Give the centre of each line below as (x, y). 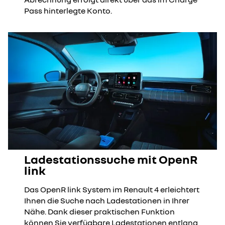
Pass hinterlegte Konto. (68, 11)
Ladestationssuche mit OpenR (111, 159)
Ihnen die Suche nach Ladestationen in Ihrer (107, 201)
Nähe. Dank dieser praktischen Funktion (99, 212)
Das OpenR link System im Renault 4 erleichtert (112, 190)
